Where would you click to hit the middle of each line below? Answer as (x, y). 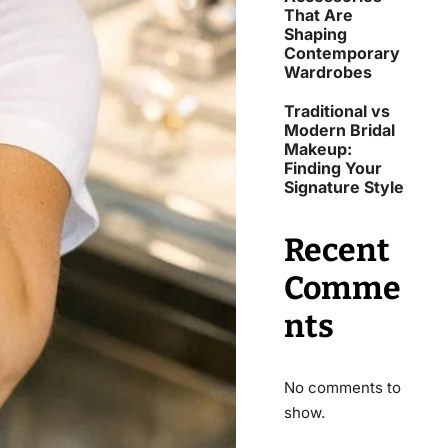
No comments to (342, 387)
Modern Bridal (339, 129)
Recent (337, 249)
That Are (318, 14)
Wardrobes (328, 71)
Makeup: (318, 148)
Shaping (315, 33)
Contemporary (342, 52)
